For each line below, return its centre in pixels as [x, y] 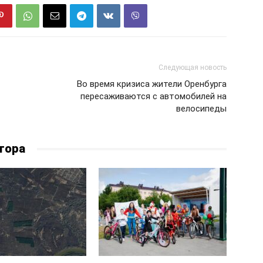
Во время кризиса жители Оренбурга [152, 84]
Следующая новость [193, 68]
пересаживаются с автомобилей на [154, 96]
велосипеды [201, 109]
